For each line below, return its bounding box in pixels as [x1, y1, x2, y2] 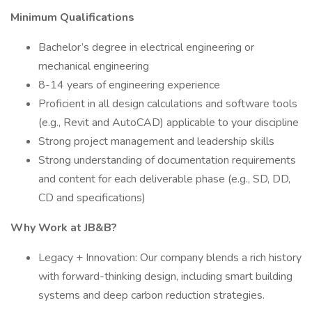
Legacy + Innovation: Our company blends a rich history [38, 250, 302, 265]
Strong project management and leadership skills [38, 134, 274, 149]
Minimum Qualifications [10, 10, 134, 25]
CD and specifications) [38, 190, 146, 205]
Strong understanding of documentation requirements [38, 153, 296, 168]
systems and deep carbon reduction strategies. [38, 288, 267, 303]
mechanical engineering [38, 58, 149, 74]
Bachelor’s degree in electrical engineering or [38, 40, 254, 55]
